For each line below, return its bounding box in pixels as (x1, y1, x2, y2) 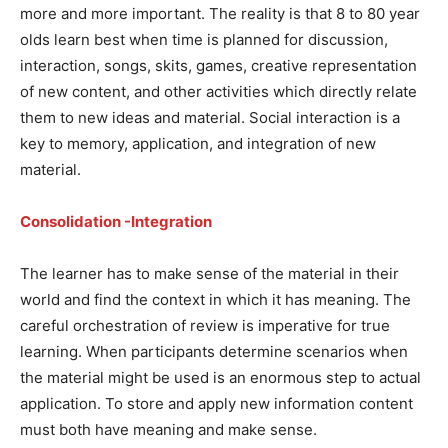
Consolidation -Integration (20, 211, 212, 231)
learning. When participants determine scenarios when (20, 341, 408, 361)
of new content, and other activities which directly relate (20, 81, 417, 101)
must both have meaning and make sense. (20, 419, 317, 439)
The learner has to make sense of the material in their (20, 263, 399, 283)
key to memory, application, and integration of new (20, 133, 376, 153)
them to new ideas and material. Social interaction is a (20, 107, 400, 127)
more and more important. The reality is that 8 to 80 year (20, 3, 420, 23)
